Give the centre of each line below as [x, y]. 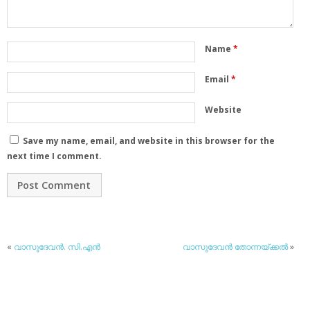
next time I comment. [54, 156]
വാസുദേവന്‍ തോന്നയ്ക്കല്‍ [236, 247]
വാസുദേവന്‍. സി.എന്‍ [57, 247]
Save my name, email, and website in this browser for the [149, 140]
